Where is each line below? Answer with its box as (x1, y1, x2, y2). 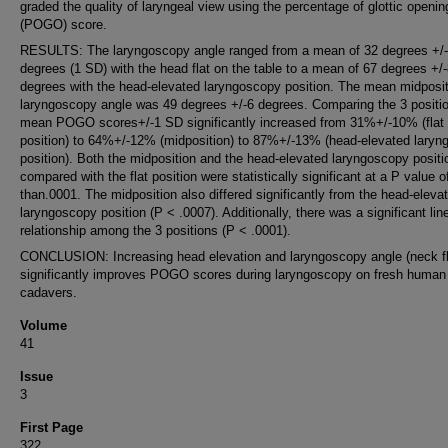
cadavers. (20, 285, 77, 300)
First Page (20, 420, 83, 435)
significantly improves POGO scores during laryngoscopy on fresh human (20, 267, 446, 282)
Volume (20, 318, 67, 333)
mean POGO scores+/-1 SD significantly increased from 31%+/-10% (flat (20, 115, 444, 130)
